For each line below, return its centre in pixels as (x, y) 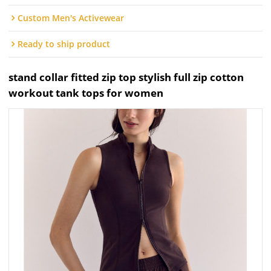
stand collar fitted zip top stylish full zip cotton (126, 77)
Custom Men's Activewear (71, 18)
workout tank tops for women (86, 93)
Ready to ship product (64, 44)
